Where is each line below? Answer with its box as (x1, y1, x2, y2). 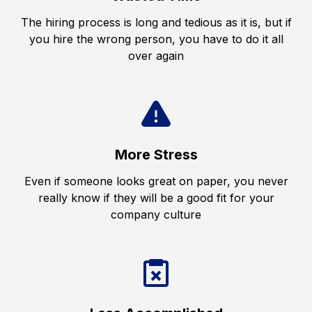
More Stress (114, 146, 198, 163)
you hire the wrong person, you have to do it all (29, 32, 283, 46)
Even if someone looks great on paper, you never (24, 174, 288, 188)
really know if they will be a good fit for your (38, 191, 274, 205)
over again (128, 49, 184, 63)
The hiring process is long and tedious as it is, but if (20, 15, 292, 29)
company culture (111, 208, 201, 221)
